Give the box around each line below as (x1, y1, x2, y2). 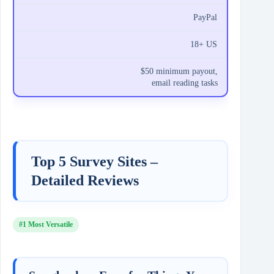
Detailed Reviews (31, 172, 139, 188)
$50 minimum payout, (141, 67, 218, 76)
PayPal (193, 13, 218, 23)
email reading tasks (152, 78, 218, 88)
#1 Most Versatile (19, 220, 73, 229)
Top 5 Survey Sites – (31, 153, 158, 169)
